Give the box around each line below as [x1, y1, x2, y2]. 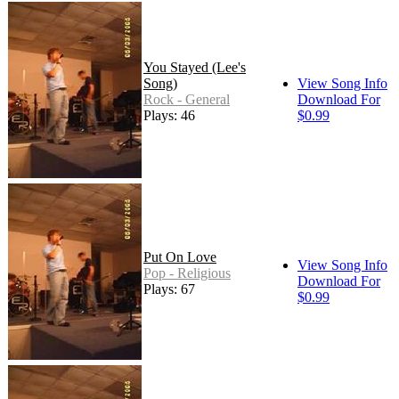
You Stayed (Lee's [143, 60, 246, 76]
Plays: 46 [143, 108, 195, 124]
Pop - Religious [143, 265, 231, 281]
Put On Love [143, 249, 216, 265]
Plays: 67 [143, 281, 195, 297]
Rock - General [143, 92, 230, 108]
